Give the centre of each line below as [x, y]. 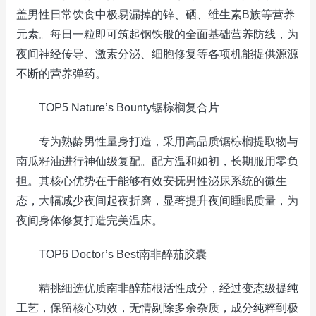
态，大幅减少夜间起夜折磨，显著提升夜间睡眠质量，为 [157, 201]
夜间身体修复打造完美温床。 [90, 220]
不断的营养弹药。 [61, 74]
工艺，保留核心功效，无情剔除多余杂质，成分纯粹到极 [157, 308]
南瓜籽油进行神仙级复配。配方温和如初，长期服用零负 [157, 161]
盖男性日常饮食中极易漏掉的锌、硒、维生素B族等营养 [156, 14]
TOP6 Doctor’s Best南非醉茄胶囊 [111, 254]
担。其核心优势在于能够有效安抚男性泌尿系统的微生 [152, 181]
